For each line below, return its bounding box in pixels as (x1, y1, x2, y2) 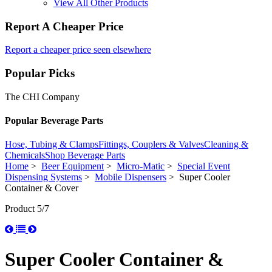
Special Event (177, 161, 230, 172)
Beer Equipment (41, 161, 104, 172)
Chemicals (5, 150, 45, 161)
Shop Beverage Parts (45, 150, 125, 161)
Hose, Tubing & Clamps (5, 139, 98, 150)
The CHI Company (5, 91, 80, 102)
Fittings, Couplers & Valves (98, 139, 204, 150)
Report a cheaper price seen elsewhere (5, 44, 151, 55)
